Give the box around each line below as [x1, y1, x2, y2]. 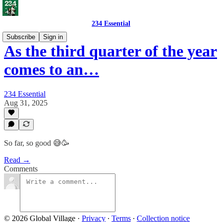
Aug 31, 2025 [4, 98, 48, 107]
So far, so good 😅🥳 [4, 139, 69, 147]
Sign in [43, 33, 63, 41]
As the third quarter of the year [4, 42, 217, 60]
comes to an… [4, 60, 99, 79]
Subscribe [6, 33, 35, 41]
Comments [4, 165, 38, 173]
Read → [4, 156, 30, 164]
